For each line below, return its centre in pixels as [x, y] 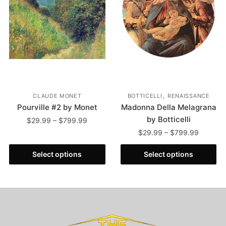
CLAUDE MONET [57, 96]
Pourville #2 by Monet [57, 107]
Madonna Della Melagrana [168, 107]
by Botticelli [168, 119]
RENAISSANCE [188, 96]
